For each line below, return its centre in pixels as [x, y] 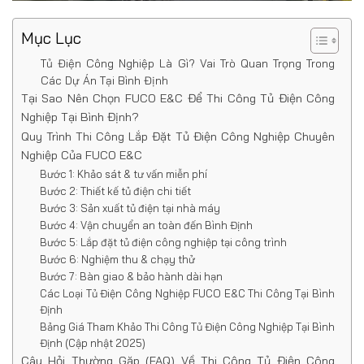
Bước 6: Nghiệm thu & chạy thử [117, 259]
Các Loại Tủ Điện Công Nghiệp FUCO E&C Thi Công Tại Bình [187, 293]
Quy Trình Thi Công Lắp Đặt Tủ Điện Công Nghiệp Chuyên [178, 136]
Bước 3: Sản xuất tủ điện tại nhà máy [130, 208]
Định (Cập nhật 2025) [92, 342]
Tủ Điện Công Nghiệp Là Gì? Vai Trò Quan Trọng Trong [188, 63]
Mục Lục [51, 38]
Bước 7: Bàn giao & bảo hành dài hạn [131, 276]
